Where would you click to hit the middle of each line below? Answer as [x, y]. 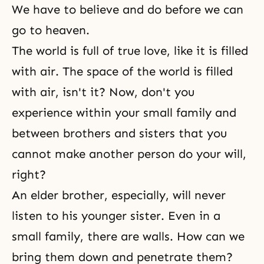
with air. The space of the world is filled [122, 71]
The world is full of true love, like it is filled [130, 51]
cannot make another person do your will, [129, 154]
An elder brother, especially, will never [119, 195]
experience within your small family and [124, 113]
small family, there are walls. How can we [128, 236]
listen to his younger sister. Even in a [116, 216]
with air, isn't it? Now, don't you [103, 92]
